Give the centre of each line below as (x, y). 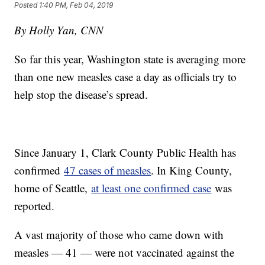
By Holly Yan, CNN (59, 30)
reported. (35, 206)
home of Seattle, (53, 188)
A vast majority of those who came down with (119, 235)
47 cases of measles (108, 170)
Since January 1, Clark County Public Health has (125, 153)
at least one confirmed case (151, 188)
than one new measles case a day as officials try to (126, 77)
